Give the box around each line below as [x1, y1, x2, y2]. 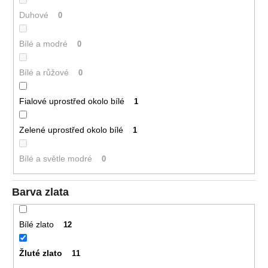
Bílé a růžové [19, 67, 69, 77]
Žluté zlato [19, 248, 62, 258]
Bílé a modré [19, 38, 68, 48]
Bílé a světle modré [19, 153, 92, 163]
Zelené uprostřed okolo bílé [19, 124, 123, 135]
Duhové [19, 10, 48, 20]
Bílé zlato [19, 219, 54, 229]
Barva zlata [12, 186, 69, 199]
